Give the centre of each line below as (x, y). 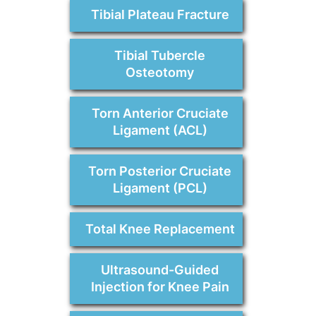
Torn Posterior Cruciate (160, 171)
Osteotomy (160, 73)
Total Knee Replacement (160, 229)
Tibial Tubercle (160, 56)
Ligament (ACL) (160, 130)
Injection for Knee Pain (160, 287)
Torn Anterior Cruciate (160, 114)
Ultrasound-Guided (160, 270)
